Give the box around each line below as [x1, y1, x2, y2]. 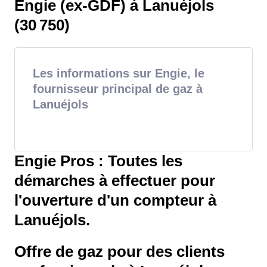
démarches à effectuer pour [14, 172, 215, 190]
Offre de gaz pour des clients [14, 243, 225, 260]
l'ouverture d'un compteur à [14, 192, 216, 209]
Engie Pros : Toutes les [14, 153, 182, 170]
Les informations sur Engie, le [33, 67, 204, 80]
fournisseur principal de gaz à [33, 82, 203, 96]
